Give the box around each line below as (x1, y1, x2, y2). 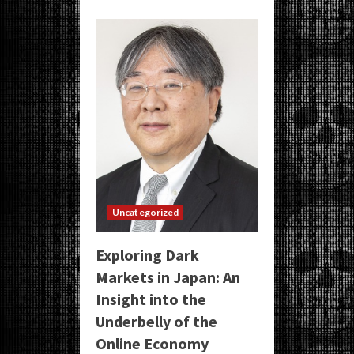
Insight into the (96, 289, 206, 309)
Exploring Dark (96, 245, 199, 265)
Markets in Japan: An (96, 267, 240, 287)
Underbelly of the (96, 311, 217, 331)
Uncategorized (112, 206, 179, 218)
